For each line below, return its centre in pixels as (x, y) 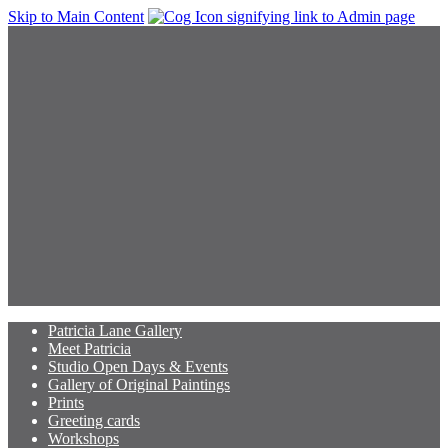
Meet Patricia (89, 348)
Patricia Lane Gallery (115, 330)
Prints (66, 402)
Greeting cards (94, 420)
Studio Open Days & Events (138, 366)
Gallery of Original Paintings (139, 384)
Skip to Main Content (76, 16)
